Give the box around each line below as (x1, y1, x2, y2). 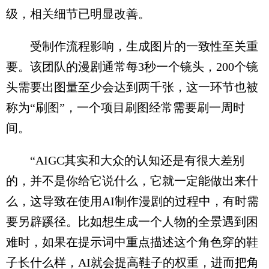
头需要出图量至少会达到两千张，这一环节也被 (6, 80, 258, 94)
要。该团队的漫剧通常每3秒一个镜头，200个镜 (6, 59, 258, 73)
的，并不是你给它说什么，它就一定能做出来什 (6, 174, 258, 187)
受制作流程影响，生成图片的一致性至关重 (6, 39, 258, 53)
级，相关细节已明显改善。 (6, 7, 150, 20)
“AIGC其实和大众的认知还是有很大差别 (6, 153, 244, 167)
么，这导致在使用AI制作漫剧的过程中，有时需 (6, 194, 259, 208)
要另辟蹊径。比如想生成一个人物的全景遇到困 (6, 214, 258, 228)
